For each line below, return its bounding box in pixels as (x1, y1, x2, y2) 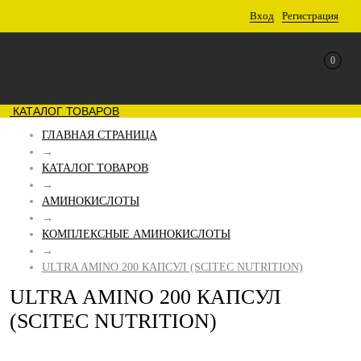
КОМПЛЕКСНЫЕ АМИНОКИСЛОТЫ (42, 228, 230, 240)
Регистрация (282, 10, 338, 22)
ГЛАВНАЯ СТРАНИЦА (42, 129, 157, 141)
